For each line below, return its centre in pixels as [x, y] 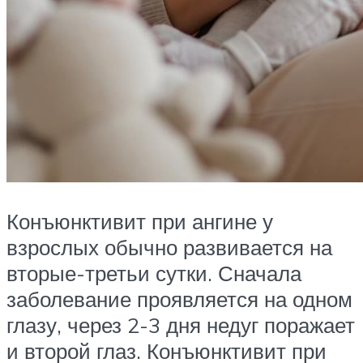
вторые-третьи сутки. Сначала [154, 273]
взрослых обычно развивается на [169, 247]
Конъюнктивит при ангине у [140, 221]
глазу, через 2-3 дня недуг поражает [181, 325]
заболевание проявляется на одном [179, 299]
